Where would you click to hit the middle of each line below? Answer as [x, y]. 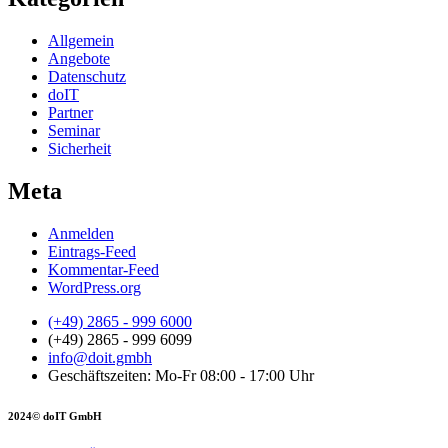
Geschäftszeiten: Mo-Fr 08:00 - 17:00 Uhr [181, 376]
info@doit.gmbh [100, 358]
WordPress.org [94, 288]
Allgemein [81, 41]
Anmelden [81, 234]
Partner [70, 113]
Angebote [79, 59]
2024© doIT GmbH [55, 416]
